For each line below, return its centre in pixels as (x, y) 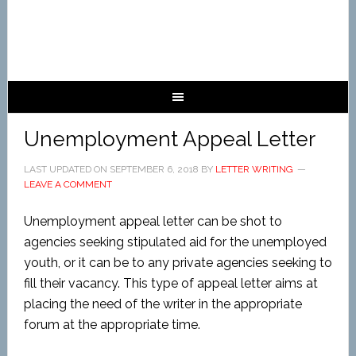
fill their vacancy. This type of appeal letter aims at (170, 283)
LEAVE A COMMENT (68, 184)
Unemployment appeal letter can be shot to (153, 221)
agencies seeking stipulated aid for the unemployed (175, 242)
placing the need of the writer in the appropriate (163, 304)
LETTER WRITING (254, 169)
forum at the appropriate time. (112, 325)
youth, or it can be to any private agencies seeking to (178, 263)
